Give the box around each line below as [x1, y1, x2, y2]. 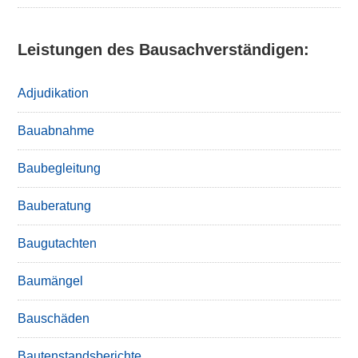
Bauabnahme [18, 124, 95, 137]
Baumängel [18, 274, 84, 288]
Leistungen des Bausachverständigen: [18, 41, 310, 58]
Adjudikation [18, 86, 89, 100]
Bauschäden [18, 312, 90, 325]
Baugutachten [18, 237, 97, 250]
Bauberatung [18, 199, 92, 213]
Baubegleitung [18, 161, 101, 175]
